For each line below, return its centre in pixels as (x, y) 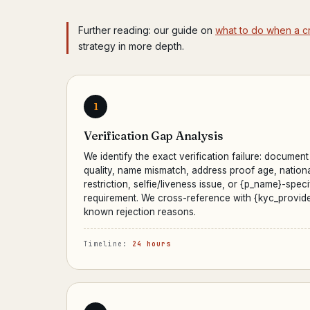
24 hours (152, 244)
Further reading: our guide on (147, 30)
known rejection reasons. (140, 212)
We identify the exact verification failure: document (196, 156)
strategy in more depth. (131, 46)
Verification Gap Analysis (154, 135)
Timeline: (108, 244)
